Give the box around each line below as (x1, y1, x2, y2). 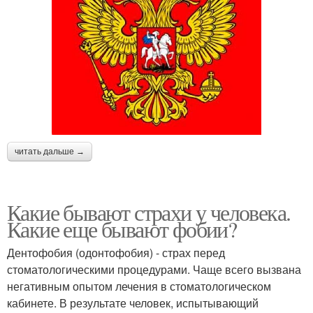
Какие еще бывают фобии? (7, 213, 237, 244)
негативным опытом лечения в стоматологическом (7, 277, 271, 294)
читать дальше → (15, 146, 85, 156)
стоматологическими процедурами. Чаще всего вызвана (7, 261, 301, 277)
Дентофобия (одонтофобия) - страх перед (7, 244, 225, 261)
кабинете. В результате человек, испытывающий (7, 294, 259, 311)
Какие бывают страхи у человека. (7, 196, 291, 227)
